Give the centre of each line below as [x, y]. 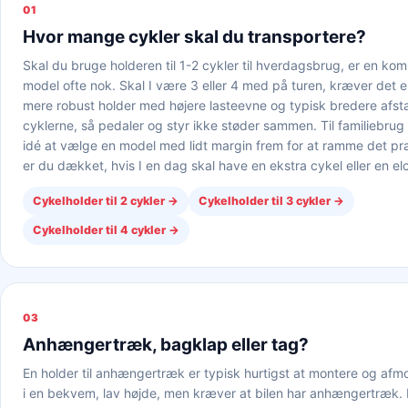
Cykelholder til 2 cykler [99, 201]
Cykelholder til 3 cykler [265, 201]
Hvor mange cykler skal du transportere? [194, 37]
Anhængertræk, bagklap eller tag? [166, 345]
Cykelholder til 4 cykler [99, 230]
